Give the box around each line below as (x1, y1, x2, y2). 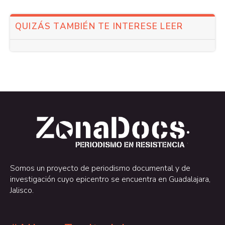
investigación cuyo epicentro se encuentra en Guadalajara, (10, 173, 210, 185)
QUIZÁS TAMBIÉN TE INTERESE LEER (15, 21, 183, 33)
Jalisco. (10, 184, 34, 196)
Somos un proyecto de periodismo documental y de (10, 162, 190, 174)
